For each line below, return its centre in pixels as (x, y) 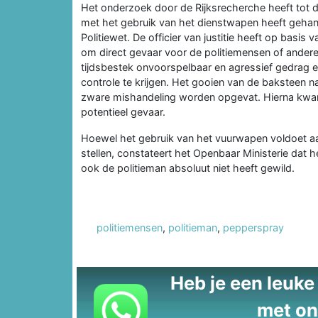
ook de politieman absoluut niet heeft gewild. (188, 168)
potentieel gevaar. (123, 111)
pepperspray (253, 227)
